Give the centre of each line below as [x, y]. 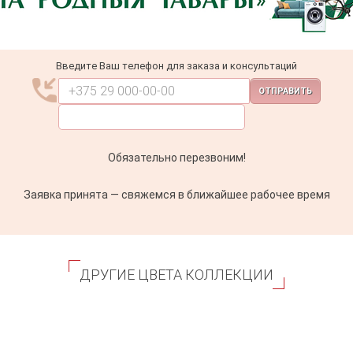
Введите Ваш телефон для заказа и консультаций [176, 65]
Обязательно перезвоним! [176, 157]
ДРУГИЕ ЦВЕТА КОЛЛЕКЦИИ [176, 274]
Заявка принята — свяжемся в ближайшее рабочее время [176, 194]
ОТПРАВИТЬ [285, 91]
